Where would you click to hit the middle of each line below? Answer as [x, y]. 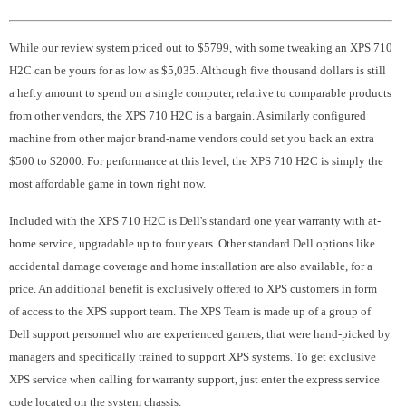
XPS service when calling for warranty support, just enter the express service [194, 379]
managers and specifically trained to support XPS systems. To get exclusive [193, 357]
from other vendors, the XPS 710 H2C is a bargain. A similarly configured [188, 116]
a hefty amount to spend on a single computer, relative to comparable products [200, 93]
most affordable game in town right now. [107, 184]
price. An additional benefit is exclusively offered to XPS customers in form [193, 289]
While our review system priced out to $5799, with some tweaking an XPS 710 [201, 48]
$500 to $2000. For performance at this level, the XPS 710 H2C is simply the [196, 161]
